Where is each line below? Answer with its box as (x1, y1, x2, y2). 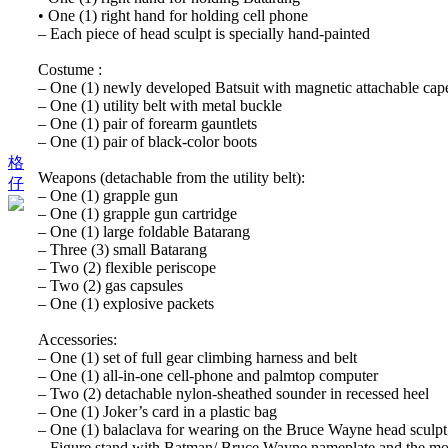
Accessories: (38, 330, 117, 348)
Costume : (38, 60, 102, 78)
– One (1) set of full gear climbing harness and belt (38, 348, 357, 366)
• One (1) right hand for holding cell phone (38, 6, 308, 24)
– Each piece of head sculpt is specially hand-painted (38, 24, 370, 42)
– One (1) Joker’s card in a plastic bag (38, 402, 277, 420)
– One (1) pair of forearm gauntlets (38, 114, 257, 132)
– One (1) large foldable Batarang (38, 222, 250, 240)
